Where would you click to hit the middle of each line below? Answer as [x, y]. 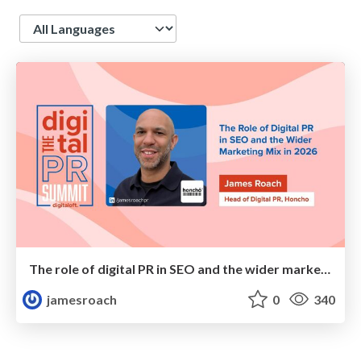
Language [48, 22]
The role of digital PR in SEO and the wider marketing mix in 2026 [326, 268]
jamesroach [81, 299]
